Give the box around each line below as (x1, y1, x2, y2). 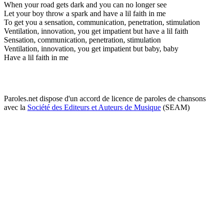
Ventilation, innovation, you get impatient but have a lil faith (4, 26, 188, 35)
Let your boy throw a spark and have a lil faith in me (4, 9, 166, 18)
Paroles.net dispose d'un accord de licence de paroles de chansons (4, 94, 206, 103)
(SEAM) (161, 103, 190, 111)
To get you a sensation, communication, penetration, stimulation (4, 18, 200, 26)
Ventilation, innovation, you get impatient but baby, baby (4, 44, 178, 53)
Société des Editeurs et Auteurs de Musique (27, 103, 161, 111)
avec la (4, 103, 27, 111)
